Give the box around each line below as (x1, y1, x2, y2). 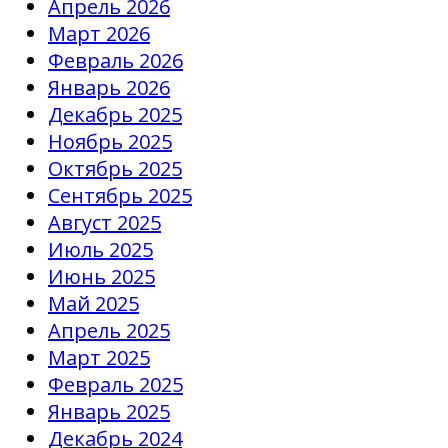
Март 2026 (48, 20, 150, 48)
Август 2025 (48, 209, 161, 237)
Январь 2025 (48, 398, 170, 426)
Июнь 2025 (48, 263, 155, 291)
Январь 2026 (48, 74, 170, 102)
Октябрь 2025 (48, 155, 182, 183)
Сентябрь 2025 (48, 182, 192, 210)
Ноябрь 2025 (48, 128, 172, 156)
